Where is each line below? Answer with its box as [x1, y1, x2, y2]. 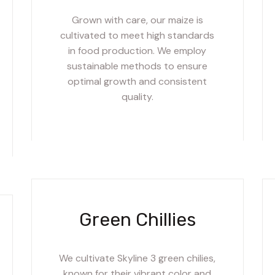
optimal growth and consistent [68, 74, 207, 88]
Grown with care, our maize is [71, 13, 203, 26]
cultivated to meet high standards [60, 28, 215, 42]
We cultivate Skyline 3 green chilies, [59, 251, 216, 265]
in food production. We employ [68, 44, 207, 57]
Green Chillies [79, 208, 196, 231]
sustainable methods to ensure [67, 59, 208, 72]
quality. [121, 90, 153, 103]
